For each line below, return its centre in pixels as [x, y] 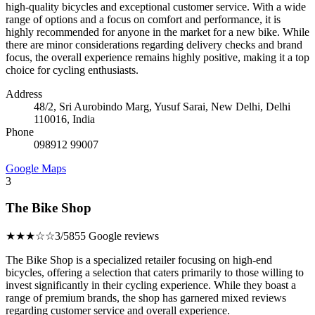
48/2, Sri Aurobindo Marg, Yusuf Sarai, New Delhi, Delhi [162, 106]
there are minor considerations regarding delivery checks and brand [154, 44]
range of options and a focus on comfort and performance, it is [143, 19]
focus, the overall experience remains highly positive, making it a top [157, 57]
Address [24, 94]
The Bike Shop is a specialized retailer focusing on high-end [139, 260]
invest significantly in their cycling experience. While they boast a [151, 285]
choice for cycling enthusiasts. [72, 70]
